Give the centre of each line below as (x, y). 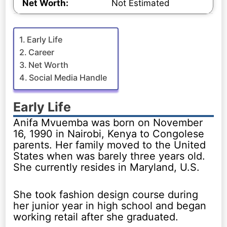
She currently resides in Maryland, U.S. (107, 167)
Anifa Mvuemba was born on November (108, 122)
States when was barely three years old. (109, 156)
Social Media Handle (68, 77)
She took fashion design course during (106, 194)
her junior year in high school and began (110, 205)
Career (42, 52)
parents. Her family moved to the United (110, 145)
